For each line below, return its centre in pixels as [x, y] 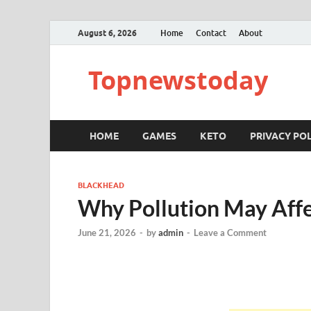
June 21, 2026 [107, 233]
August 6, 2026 [107, 33]
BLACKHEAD [101, 185]
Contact [211, 33]
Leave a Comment [230, 233]
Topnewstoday [178, 80]
